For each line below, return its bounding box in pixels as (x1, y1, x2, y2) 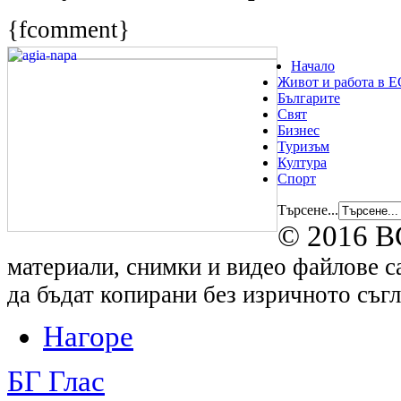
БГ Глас (7, 365, 105, 398)
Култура (277, 154, 327, 170)
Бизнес (277, 122, 320, 138)
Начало (291, 57, 335, 73)
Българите (277, 90, 340, 106)
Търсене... (277, 201, 338, 218)
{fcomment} (7, 15, 130, 43)
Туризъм (277, 138, 329, 154)
